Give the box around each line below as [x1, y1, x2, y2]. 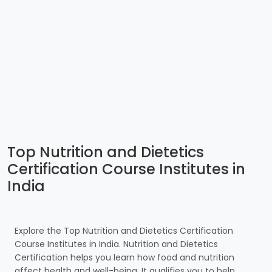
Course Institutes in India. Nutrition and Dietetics [15, 238, 218, 250]
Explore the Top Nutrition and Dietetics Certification [15, 225, 233, 237]
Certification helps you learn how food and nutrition [15, 251, 234, 263]
